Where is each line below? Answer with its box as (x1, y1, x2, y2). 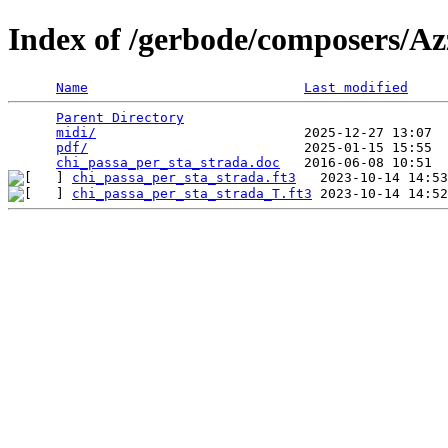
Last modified (304, 79, 408, 95)
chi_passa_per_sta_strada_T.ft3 (72, 185, 312, 201)
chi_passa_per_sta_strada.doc (56, 154, 280, 170)
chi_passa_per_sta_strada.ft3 (72, 169, 296, 185)
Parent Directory (56, 109, 184, 125)
